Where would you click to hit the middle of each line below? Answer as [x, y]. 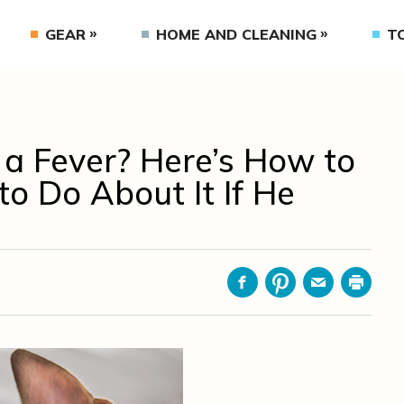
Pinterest [310, 292]
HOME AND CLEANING [236, 34]
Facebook [274, 292]
